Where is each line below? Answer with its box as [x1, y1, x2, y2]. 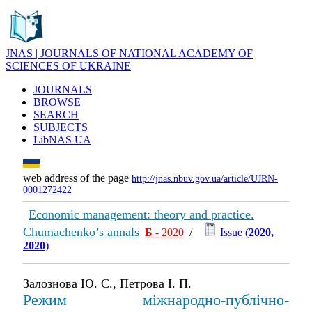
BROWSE [33, 96, 81, 108]
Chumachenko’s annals [23, 225, 139, 239]
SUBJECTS [33, 121, 88, 133]
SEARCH [33, 109, 79, 120]
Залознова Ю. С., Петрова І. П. [23, 276, 192, 290]
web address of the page [23, 172, 132, 184]
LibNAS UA [33, 134, 91, 146]
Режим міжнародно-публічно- [23, 291, 289, 309]
